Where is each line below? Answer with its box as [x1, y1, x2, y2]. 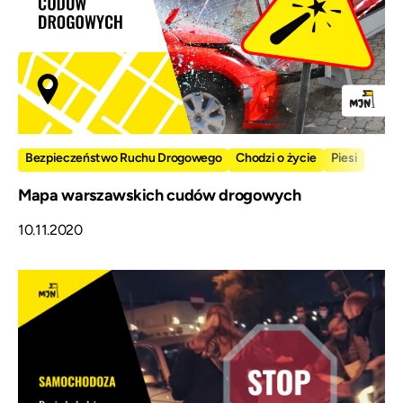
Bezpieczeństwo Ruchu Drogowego [25, 150, 222, 166]
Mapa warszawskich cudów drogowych [18, 185, 301, 206]
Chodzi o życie [236, 150, 317, 166]
